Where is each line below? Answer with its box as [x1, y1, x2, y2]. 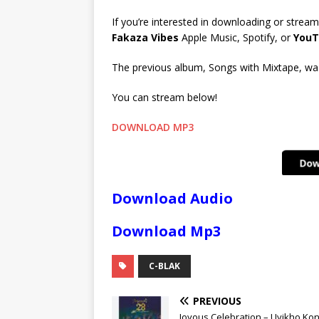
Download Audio [112, 189, 233, 209]
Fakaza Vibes [112, 31, 179, 45]
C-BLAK [149, 260, 180, 273]
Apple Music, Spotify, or [179, 31, 293, 45]
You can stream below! [112, 90, 217, 105]
